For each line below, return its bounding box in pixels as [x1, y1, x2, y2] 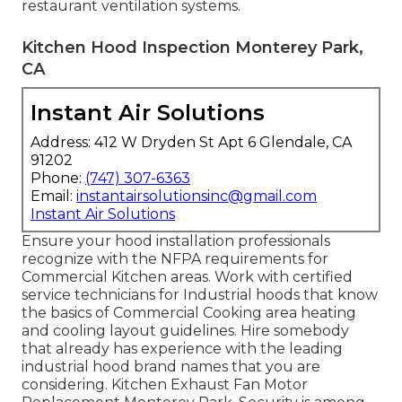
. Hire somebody [234, 322, 349, 340]
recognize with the [22, 250, 161, 268]
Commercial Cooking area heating [113, 304, 356, 322]
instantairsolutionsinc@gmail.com [76, 188, 317, 205]
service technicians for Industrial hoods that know [22, 286, 378, 304]
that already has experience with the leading [22, 340, 343, 358]
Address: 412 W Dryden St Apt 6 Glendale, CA [31, 134, 352, 152]
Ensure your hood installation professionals [22, 232, 330, 250]
